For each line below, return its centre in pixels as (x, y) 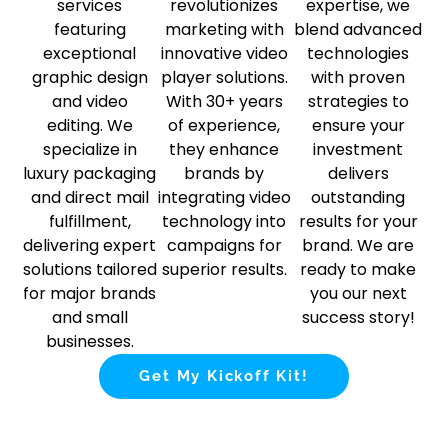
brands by (224, 174)
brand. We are (358, 246)
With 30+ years (224, 102)
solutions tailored (89, 270)
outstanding (358, 198)
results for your (358, 222)
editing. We (89, 126)
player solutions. (224, 78)
